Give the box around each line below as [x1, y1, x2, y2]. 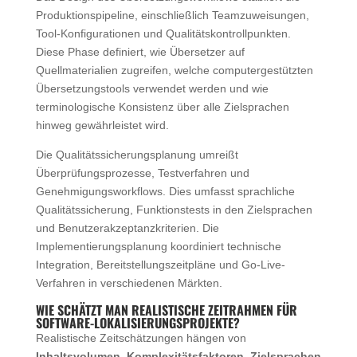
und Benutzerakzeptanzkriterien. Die [35, 221, 219, 234]
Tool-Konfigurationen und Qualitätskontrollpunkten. [35, 26, 291, 40]
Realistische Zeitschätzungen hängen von [35, 331, 246, 344]
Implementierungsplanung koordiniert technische [35, 239, 281, 253]
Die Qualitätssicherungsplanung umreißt [35, 147, 238, 161]
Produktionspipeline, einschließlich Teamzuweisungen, [35, 8, 309, 22]
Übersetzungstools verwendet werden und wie [35, 81, 269, 95]
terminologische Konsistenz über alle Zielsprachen [35, 100, 289, 113]
